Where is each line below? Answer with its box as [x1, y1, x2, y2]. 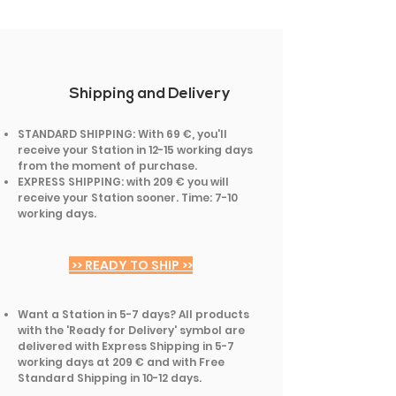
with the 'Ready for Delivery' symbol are [18, 322, 245, 338]
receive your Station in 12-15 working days [18, 141, 253, 157]
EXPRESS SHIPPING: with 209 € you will [18, 173, 229, 189]
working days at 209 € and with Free [18, 354, 225, 369]
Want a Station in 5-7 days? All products [18, 306, 249, 322]
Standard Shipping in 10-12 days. [18, 369, 202, 385]
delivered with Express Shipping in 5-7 [18, 338, 234, 354]
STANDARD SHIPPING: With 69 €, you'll [18, 126, 227, 141]
